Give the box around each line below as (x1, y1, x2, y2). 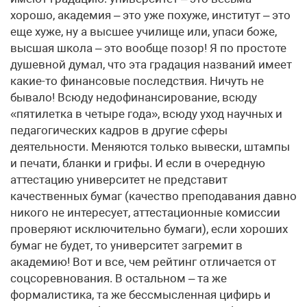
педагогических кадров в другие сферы (10, 123, 228, 137)
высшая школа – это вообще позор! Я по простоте (10, 41, 286, 55)
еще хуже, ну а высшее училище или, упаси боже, (10, 25, 277, 38)
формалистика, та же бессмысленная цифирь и (10, 288, 271, 302)
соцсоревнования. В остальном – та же (10, 271, 227, 285)
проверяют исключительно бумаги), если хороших (10, 222, 288, 236)
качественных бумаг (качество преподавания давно (10, 189, 297, 203)
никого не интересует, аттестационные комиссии (10, 206, 280, 219)
